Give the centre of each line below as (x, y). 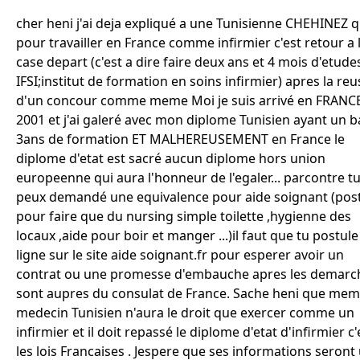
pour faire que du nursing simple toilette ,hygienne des (184, 216)
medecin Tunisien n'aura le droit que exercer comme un (185, 313)
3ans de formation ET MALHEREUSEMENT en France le (180, 139)
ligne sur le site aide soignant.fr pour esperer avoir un (180, 255)
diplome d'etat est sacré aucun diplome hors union (171, 158)
